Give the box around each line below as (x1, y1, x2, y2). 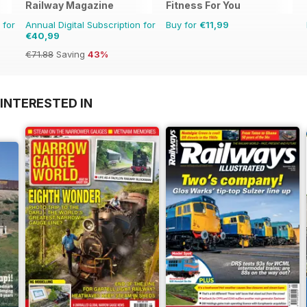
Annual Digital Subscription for (25, 19, 156, 31)
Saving (53, 49, 88, 60)
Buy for (166, 19, 199, 31)
